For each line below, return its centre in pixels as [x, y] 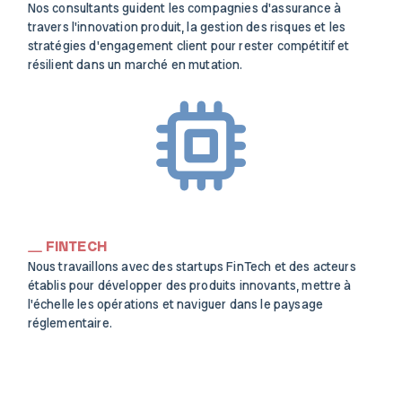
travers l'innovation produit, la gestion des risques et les [187, 27]
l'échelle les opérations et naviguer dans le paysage [175, 304]
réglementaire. [70, 323]
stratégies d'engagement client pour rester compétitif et [188, 46]
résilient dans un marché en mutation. [135, 65]
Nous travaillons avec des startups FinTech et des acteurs [192, 267]
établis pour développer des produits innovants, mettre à [189, 285]
